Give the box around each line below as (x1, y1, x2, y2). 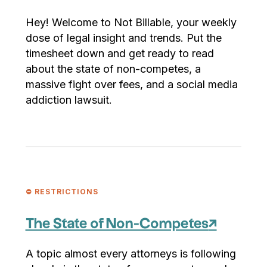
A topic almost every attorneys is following (25, 247, 236, 260)
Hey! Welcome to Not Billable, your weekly (25, 16, 237, 29)
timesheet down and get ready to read (25, 47, 214, 60)
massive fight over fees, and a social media (25, 78, 238, 91)
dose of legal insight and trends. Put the (25, 32, 222, 45)
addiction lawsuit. (25, 94, 112, 107)
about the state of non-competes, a (25, 63, 201, 76)
